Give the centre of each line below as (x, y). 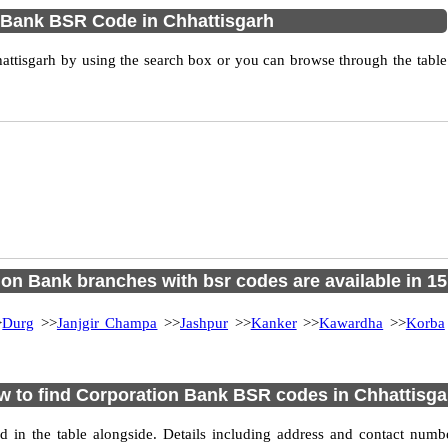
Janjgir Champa (107, 323)
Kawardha (351, 323)
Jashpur (204, 323)
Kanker (273, 323)
